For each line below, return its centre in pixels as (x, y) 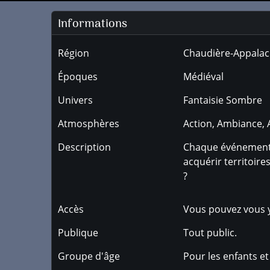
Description (84, 147)
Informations (93, 24)
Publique (78, 233)
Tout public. (210, 233)
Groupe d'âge (89, 256)
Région (74, 53)
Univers (75, 100)
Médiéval (204, 77)
